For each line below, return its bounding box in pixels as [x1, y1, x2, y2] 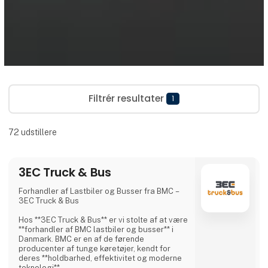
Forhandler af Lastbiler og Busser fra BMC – [19, 186, 180, 196]
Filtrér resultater [89, 91, 167, 105]
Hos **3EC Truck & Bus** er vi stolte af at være [19, 215, 188, 224]
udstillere [19, 127, 57, 137]
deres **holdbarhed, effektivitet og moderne [19, 253, 182, 263]
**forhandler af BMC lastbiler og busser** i [19, 224, 174, 234]
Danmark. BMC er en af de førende [19, 234, 145, 243]
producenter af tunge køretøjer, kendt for [19, 243, 171, 253]
